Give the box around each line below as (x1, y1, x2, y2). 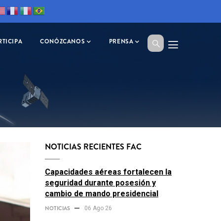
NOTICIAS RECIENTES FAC (45, 141, 142, 152)
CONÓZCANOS (40, 37, 85, 46)
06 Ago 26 (84, 205, 112, 212)
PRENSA (109, 37, 134, 46)
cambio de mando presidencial (45, 189, 158, 198)
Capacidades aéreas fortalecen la (45, 167, 172, 177)
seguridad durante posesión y (45, 178, 156, 187)
